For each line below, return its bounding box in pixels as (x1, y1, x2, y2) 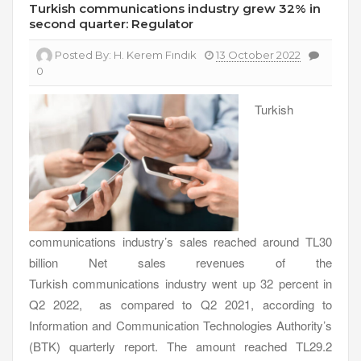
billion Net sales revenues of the (29, 254, 332, 272)
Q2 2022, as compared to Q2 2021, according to (29, 296, 332, 313)
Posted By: (55, 48, 114, 61)
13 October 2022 (216, 48, 301, 61)
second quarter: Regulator (29, 15, 193, 31)
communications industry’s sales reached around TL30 (29, 233, 332, 251)
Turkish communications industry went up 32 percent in (29, 275, 332, 293)
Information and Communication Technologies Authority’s (29, 317, 332, 334)
